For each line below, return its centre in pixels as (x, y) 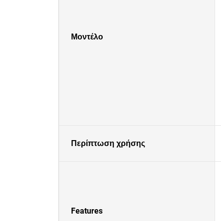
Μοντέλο (87, 37)
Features (87, 211)
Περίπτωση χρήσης (108, 143)
